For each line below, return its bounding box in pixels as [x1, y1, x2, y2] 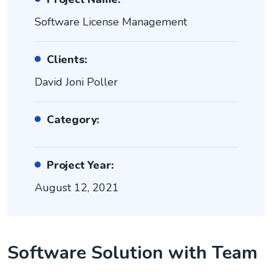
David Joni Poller [35, 75, 118, 90]
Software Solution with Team [7, 240, 257, 266]
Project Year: [47, 158, 114, 173]
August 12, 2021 [35, 180, 119, 195]
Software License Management [35, 15, 187, 30]
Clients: [47, 52, 87, 67]
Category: [47, 112, 100, 127]
